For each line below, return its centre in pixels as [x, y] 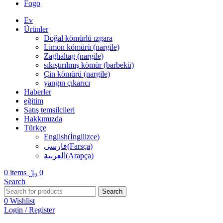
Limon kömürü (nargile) [82, 47]
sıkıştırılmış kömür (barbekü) [89, 65]
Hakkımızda [43, 119]
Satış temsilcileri [49, 110]
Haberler [38, 92]
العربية [55, 156]
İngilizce [84, 137]
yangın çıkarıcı [67, 83]
